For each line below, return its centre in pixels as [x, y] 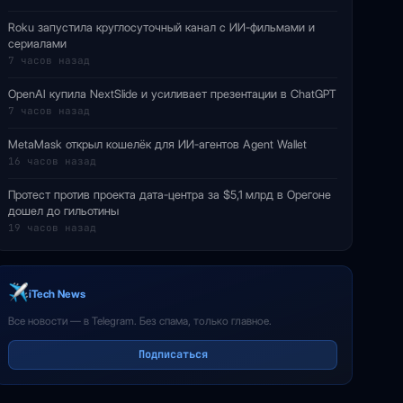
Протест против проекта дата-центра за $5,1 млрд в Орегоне [170, 194]
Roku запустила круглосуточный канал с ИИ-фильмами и [161, 27]
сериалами [37, 43]
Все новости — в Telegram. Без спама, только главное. [140, 321]
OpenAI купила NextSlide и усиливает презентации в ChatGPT [172, 94]
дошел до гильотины [63, 210]
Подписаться [173, 354]
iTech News [58, 293]
